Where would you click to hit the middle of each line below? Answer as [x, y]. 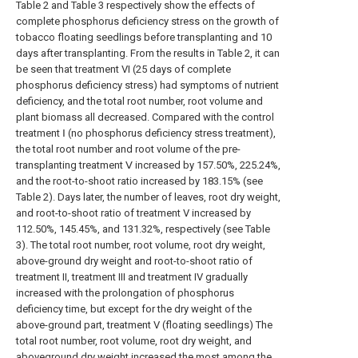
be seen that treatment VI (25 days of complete [123, 70]
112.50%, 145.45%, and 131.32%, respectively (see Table [143, 229]
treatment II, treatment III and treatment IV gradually [132, 277]
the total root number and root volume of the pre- [128, 149]
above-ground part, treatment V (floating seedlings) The [144, 325]
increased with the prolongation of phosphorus [125, 293]
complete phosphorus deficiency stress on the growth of [147, 22]
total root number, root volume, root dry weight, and [134, 341]
